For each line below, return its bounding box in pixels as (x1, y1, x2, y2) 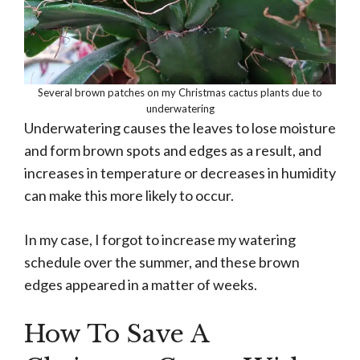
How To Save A (24, 319, 209, 350)
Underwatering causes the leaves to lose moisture (24, 119, 336, 137)
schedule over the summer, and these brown (24, 253, 300, 272)
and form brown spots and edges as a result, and (24, 141, 321, 160)
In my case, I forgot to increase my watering (24, 231, 296, 249)
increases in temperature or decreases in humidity (24, 164, 336, 182)
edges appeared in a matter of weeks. (24, 276, 257, 294)
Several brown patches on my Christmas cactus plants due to (38, 86, 322, 100)
